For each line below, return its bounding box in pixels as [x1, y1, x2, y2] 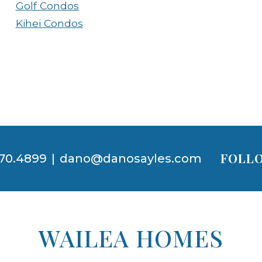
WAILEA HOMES [39, 222, 223, 253]
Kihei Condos [15, 16, 83, 29]
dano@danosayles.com [60, 151, 202, 166]
